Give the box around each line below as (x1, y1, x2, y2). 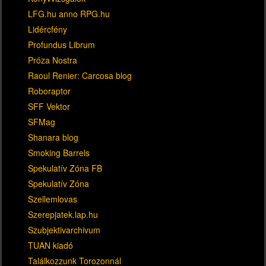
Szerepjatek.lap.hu (28, 208, 98, 220)
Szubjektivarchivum (28, 223, 100, 236)
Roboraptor (28, 84, 71, 97)
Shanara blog (28, 131, 78, 143)
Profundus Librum (28, 38, 95, 50)
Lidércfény (28, 23, 67, 35)
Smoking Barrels (28, 146, 90, 159)
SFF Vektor (28, 100, 70, 112)
